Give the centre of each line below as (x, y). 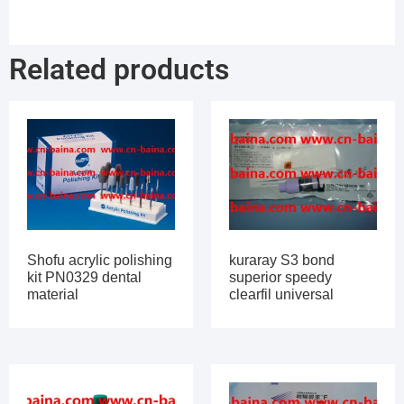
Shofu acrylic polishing (100, 260)
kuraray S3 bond (282, 260)
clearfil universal (281, 294)
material (53, 294)
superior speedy (280, 277)
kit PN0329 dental (84, 277)
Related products (119, 69)
